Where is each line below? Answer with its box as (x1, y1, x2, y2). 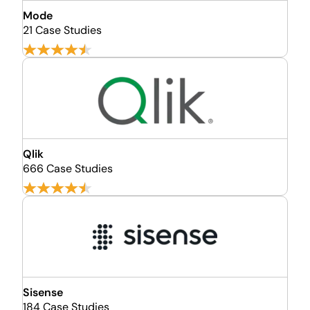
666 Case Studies (23, 161, 113, 176)
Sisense (23, 285, 63, 300)
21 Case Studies (23, 23, 102, 37)
